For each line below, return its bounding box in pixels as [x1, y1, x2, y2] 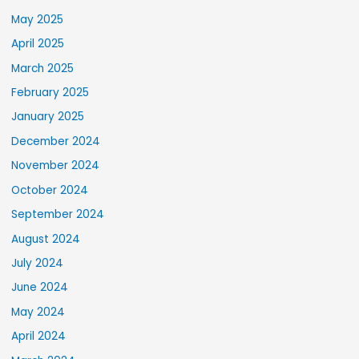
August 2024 [11, 231, 81, 247]
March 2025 [11, 60, 75, 76]
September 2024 [11, 207, 105, 223]
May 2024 [11, 304, 66, 320]
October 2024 [11, 182, 89, 198]
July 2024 [11, 255, 64, 271]
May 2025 [11, 11, 64, 27]
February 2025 [11, 85, 90, 101]
